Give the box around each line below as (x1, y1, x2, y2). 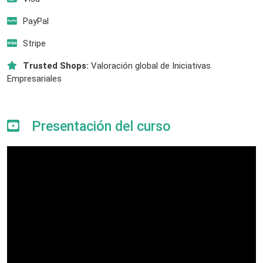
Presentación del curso (28, 117, 171, 134)
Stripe (23, 38, 46, 49)
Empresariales (7, 73, 62, 84)
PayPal (23, 15, 49, 26)
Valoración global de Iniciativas (89, 60, 211, 71)
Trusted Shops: (23, 60, 89, 71)
